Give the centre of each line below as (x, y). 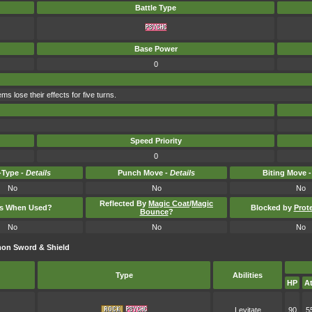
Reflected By (124, 203)
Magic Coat (169, 203)
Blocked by (272, 208)
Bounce (154, 212)
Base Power (156, 49)
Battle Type (156, 8)
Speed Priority (156, 141)
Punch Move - (144, 173)
